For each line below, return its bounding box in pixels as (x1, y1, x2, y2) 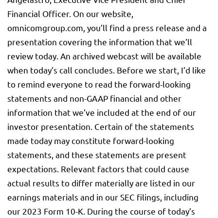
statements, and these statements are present (7, 149, 186, 160)
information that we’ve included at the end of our (7, 107, 196, 118)
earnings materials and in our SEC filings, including (7, 192, 199, 202)
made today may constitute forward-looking (7, 135, 174, 146)
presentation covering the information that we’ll (7, 36, 192, 47)
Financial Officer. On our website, (7, 8, 133, 19)
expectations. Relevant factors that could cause (7, 163, 189, 174)
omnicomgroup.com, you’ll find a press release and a (7, 22, 207, 33)
